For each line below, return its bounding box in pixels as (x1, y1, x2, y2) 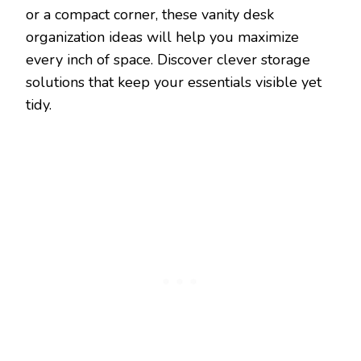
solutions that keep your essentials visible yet (26, 72, 322, 92)
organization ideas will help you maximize (26, 27, 299, 47)
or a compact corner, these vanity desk (26, 4, 274, 24)
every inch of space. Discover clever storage (26, 49, 310, 69)
